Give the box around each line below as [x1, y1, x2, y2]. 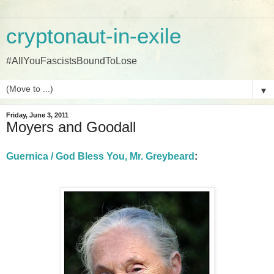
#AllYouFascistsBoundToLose [6, 56, 137, 66]
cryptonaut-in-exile [6, 24, 181, 48]
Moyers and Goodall [6, 119, 136, 135]
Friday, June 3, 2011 [6, 111, 68, 119]
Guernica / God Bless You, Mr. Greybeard [6, 150, 194, 161]
